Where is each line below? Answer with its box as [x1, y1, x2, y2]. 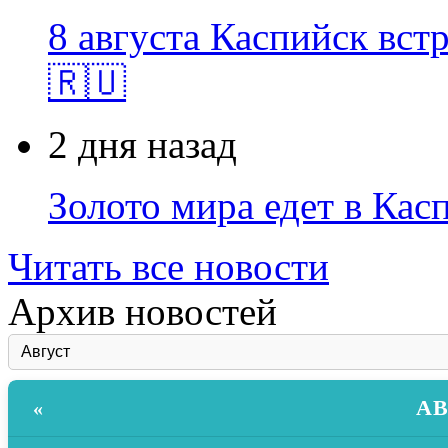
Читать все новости [8, 245, 329, 288]
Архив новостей [8, 290, 277, 333]
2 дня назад [48, 123, 237, 166]
